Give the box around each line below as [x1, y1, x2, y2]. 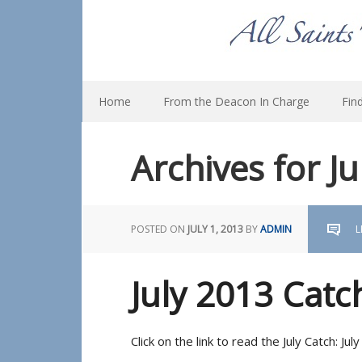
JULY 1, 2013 [187, 222, 243, 236]
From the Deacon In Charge [163, 94, 309, 109]
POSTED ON [131, 222, 187, 236]
